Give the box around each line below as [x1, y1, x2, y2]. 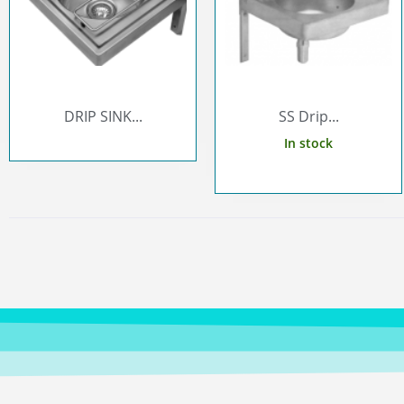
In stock [284, 134, 333, 152]
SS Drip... [278, 106, 339, 127]
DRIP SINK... [63, 106, 142, 127]
